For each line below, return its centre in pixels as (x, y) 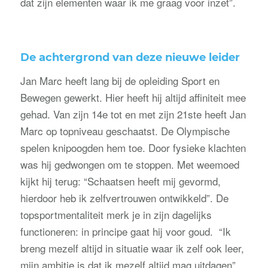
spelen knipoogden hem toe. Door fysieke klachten (133, 147)
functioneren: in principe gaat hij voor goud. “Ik (125, 231)
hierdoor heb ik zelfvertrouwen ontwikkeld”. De (124, 197)
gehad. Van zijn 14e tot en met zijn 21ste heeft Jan (133, 114)
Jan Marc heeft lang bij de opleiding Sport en (120, 80)
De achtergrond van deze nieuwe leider (130, 58)
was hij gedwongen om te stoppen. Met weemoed (130, 164)
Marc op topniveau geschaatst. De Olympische (125, 130)
